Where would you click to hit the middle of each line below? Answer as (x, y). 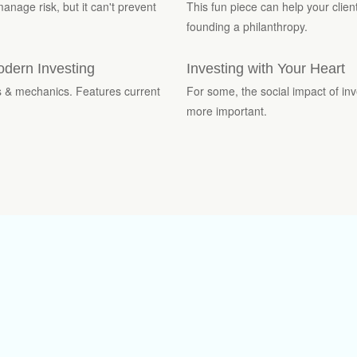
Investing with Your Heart (266, 68)
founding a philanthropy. (247, 26)
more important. (227, 110)
